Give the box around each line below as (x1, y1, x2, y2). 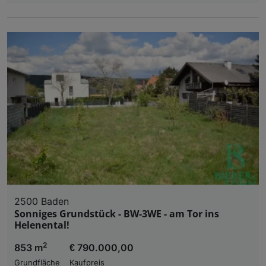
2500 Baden (14, 195, 69, 207)
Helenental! (14, 218, 69, 232)
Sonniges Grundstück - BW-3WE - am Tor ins (14, 207, 219, 220)
